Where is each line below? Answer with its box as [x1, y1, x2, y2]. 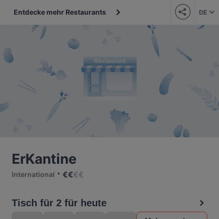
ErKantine [12, 151, 77, 167]
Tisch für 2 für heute [12, 197, 107, 208]
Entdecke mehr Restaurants [14, 8, 106, 16]
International [12, 170, 55, 178]
